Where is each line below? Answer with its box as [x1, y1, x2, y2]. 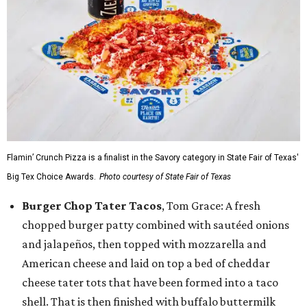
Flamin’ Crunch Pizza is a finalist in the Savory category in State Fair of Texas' [7, 153, 299, 162]
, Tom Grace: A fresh [162, 199, 260, 212]
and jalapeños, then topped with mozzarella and [22, 237, 267, 251]
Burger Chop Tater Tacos [22, 199, 162, 212]
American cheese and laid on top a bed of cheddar [22, 256, 270, 270]
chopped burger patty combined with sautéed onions [22, 218, 289, 232]
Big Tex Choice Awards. [7, 172, 96, 182]
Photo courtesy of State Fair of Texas [99, 172, 231, 182]
